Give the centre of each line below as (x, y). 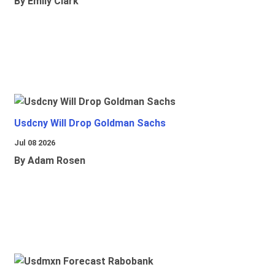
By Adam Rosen (50, 161)
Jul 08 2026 (35, 143)
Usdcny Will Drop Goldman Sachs (90, 123)
